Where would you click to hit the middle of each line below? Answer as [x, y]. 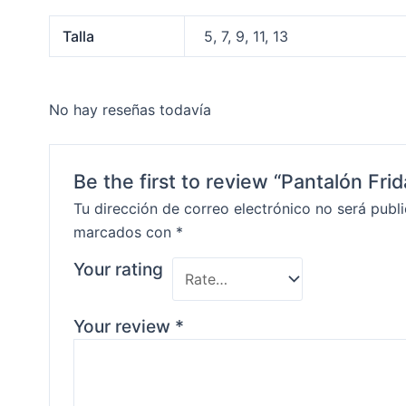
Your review [125, 326]
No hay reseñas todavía [130, 109]
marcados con [125, 232]
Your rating [119, 270]
